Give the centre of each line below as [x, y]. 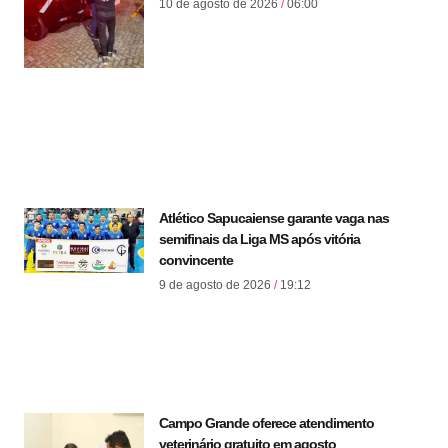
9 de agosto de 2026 [216, 285]
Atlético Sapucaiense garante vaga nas [274, 218]
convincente [196, 260]
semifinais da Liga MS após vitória [259, 239]
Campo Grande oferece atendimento [266, 422]
